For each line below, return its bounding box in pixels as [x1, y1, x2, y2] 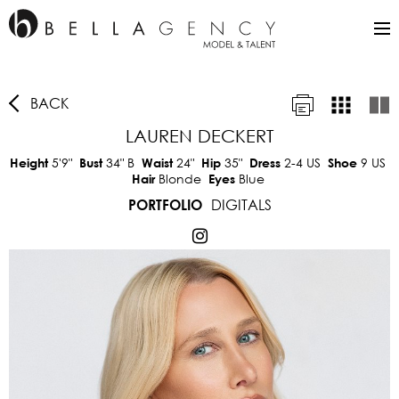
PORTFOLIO [127, 196, 202, 213]
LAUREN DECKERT [125, 126, 274, 146]
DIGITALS [210, 195, 272, 214]
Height [10, 155, 52, 170]
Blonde [158, 170, 201, 187]
